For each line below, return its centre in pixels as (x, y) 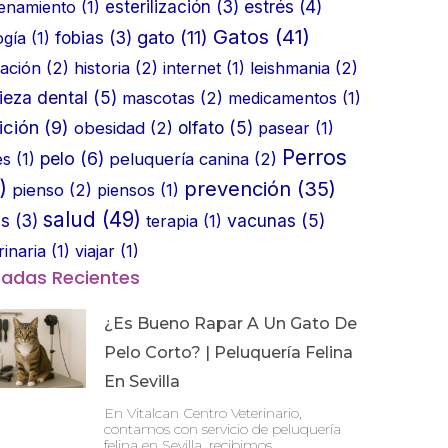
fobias (79, 37)
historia (102, 67)
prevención (237, 188)
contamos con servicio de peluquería (222, 428)
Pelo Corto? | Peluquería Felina (228, 352)
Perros (314, 157)
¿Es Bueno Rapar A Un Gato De (230, 323)
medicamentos (282, 97)
